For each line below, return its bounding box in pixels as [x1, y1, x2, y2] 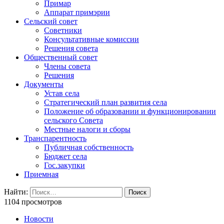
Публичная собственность [44, 143, 133, 152]
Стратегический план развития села [44, 98, 167, 107]
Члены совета [44, 62, 90, 71]
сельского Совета [44, 116, 103, 125]
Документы [24, 80, 63, 89]
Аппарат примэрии [44, 8, 110, 17]
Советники [44, 26, 82, 35]
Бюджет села [44, 152, 87, 161]
